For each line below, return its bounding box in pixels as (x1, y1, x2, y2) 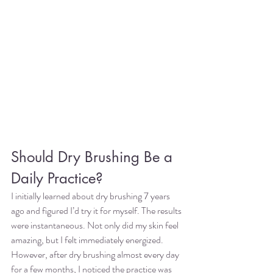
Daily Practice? (11, 168, 103, 188)
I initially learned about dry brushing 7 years (11, 188, 172, 203)
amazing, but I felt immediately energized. (11, 232, 165, 247)
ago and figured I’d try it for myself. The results (11, 203, 183, 218)
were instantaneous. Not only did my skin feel (11, 218, 180, 232)
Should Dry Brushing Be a (11, 147, 177, 166)
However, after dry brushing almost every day (11, 247, 181, 261)
